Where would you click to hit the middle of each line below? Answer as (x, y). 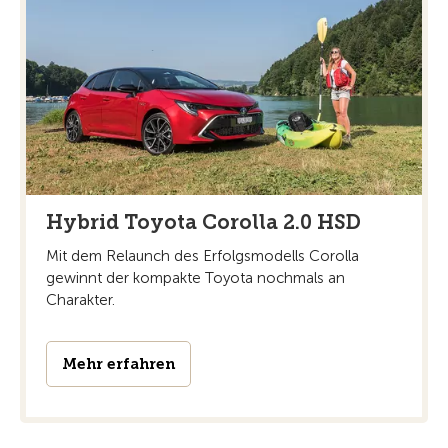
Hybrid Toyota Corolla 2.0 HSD (203, 222)
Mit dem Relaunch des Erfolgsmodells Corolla (202, 256)
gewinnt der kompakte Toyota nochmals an (195, 278)
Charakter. (80, 300)
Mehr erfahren (118, 364)
